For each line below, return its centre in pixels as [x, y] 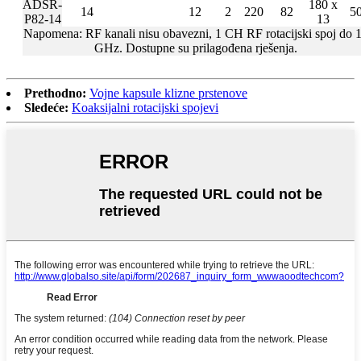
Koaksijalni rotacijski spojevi [145, 107]
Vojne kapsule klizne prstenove [168, 93]
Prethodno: [55, 93]
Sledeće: [46, 107]
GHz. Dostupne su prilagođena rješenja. [195, 48]
